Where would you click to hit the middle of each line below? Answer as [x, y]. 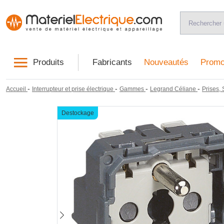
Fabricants [112, 62]
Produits [48, 62]
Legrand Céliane [173, 89]
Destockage [78, 113]
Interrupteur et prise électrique [73, 89]
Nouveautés [166, 62]
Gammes [132, 89]
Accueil [16, 89]
